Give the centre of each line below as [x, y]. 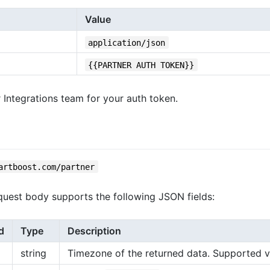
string [33, 253]
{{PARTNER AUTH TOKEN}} [141, 65]
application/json [127, 42]
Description [94, 231]
